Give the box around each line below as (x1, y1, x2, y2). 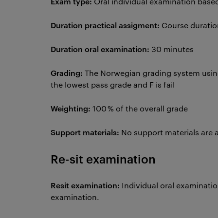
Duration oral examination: (51, 43, 149, 54)
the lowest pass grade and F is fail (51, 79, 177, 90)
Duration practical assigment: (51, 19, 160, 30)
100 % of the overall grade (91, 103, 188, 113)
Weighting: (51, 103, 91, 113)
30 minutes (149, 44, 194, 54)
